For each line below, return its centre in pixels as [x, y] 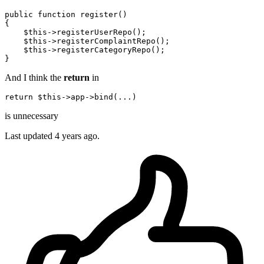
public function [42, 15]
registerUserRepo [94, 32]
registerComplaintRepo [106, 41]
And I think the [34, 78]
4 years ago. [77, 136]
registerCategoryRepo [104, 50]
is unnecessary [32, 116]
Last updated [30, 136]
